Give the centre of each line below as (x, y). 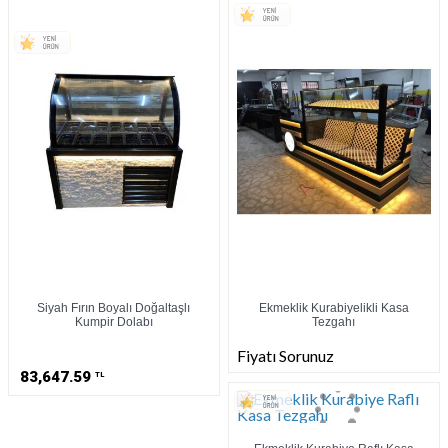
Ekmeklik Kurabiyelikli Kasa (333, 308)
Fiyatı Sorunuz (286, 356)
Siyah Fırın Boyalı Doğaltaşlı (114, 308)
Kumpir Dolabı (113, 322)
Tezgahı (334, 322)
